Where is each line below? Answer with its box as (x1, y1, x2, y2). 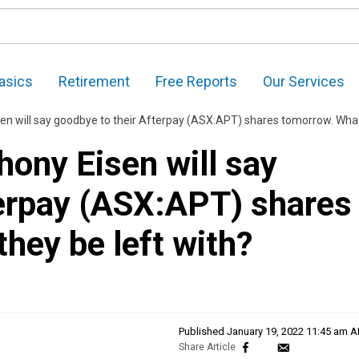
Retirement (58, 73, 130, 91)
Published (179, 325, 227, 338)
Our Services (263, 73, 345, 91)
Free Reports (155, 73, 237, 91)
